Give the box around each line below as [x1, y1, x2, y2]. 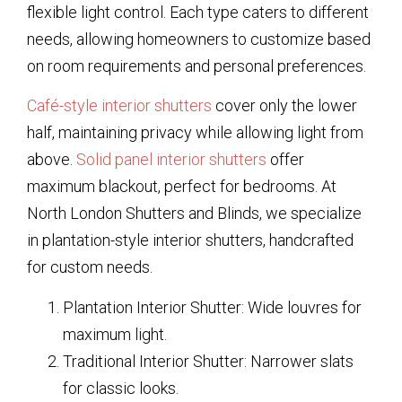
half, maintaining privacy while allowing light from [27, 123, 363, 143]
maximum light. [63, 324, 167, 344]
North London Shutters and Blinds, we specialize [27, 204, 362, 223]
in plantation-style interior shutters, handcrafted [27, 231, 354, 250]
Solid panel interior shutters [76, 150, 267, 170]
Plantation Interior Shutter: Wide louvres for [63, 297, 362, 317]
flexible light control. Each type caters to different [27, 3, 369, 22]
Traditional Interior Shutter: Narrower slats [63, 351, 354, 371]
